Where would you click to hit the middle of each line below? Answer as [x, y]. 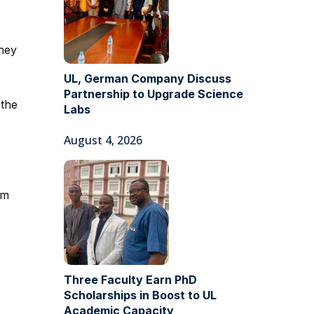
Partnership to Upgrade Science [153, 94]
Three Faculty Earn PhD [130, 280]
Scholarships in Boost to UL [140, 295]
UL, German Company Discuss [148, 78]
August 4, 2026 [103, 140]
